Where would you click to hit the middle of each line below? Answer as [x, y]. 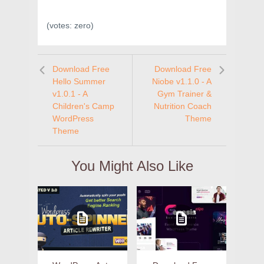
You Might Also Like [132, 166]
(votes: [60, 26]
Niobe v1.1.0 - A [182, 82]
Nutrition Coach [183, 106]
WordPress [73, 119]
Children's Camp [83, 106]
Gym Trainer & [184, 94]
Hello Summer [79, 82]
